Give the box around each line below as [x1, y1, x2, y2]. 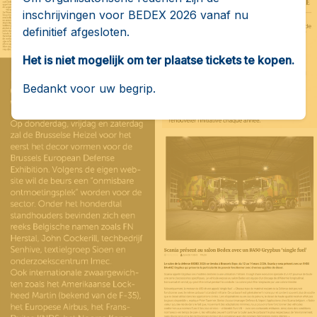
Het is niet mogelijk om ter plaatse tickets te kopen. [23, 52, 294, 67]
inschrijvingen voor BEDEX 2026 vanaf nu [23, 7, 248, 22]
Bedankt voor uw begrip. [23, 81, 156, 96]
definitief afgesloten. [23, 24, 129, 39]
